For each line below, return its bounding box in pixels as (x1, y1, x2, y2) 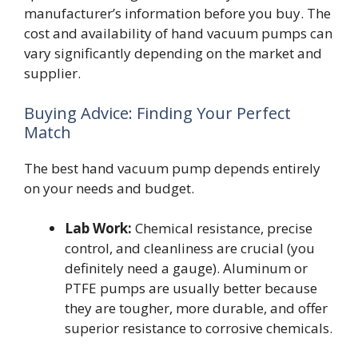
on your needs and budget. (24, 178, 194, 197)
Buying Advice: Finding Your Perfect (24, 101, 291, 124)
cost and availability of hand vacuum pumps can (24, 24, 332, 43)
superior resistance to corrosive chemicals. (65, 319, 332, 338)
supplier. (24, 64, 81, 83)
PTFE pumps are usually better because (65, 279, 317, 298)
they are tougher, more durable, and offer (65, 299, 328, 318)
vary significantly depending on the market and (24, 44, 322, 63)
